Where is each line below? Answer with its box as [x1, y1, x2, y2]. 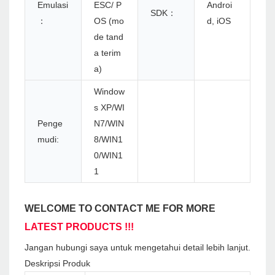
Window [94, 87, 125, 97]
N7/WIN [94, 118, 124, 129]
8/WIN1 [94, 134, 123, 145]
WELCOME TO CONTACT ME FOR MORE [25, 203, 215, 214]
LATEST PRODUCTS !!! [25, 222, 134, 233]
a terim [94, 48, 121, 58]
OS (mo [94, 16, 124, 26]
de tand [94, 32, 123, 42]
